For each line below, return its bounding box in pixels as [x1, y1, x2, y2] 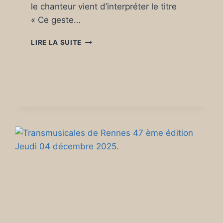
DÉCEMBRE [81, 88, 121, 97]
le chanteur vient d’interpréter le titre [31, 1, 177, 12]
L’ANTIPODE [81, 57, 124, 65]
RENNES [81, 67, 111, 76]
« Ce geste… [31, 15, 81, 25]
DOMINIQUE [81, 36, 124, 44]
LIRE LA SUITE [31, 38, 82, 47]
